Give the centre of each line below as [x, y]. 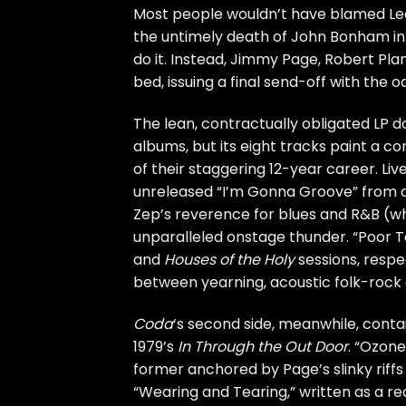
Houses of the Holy [229, 260]
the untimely [180, 37]
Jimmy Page [274, 60]
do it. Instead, [182, 60]
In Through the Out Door [263, 346]
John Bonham [340, 37]
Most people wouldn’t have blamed [261, 14]
